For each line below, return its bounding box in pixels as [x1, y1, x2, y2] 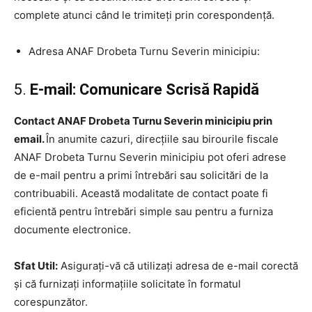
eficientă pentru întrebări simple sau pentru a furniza [14, 204, 273, 218]
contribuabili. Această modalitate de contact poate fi [14, 186, 268, 200]
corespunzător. [14, 295, 88, 309]
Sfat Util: [14, 258, 58, 272]
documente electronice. [14, 222, 131, 236]
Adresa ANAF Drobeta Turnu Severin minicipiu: [29, 44, 260, 58]
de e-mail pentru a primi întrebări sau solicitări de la [14, 168, 268, 182]
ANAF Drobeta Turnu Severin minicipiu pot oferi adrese [14, 150, 286, 164]
